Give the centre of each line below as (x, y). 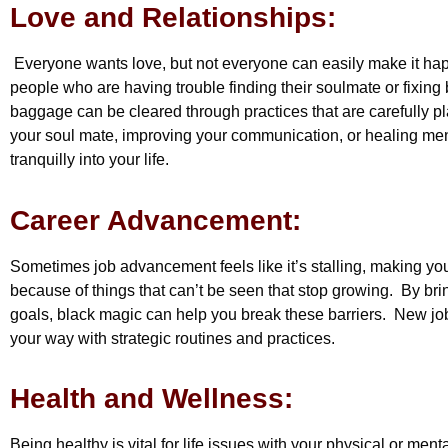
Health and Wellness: (151, 398)
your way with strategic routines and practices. (172, 338)
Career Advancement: (155, 220)
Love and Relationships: (173, 18)
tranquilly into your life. (91, 160)
